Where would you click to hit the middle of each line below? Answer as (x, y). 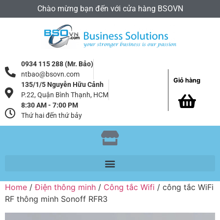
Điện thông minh (65, 187)
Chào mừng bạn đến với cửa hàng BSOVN (110, 9)
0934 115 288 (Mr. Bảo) (57, 64)
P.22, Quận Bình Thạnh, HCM (65, 95)
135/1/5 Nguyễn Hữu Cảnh (62, 85)
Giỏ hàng (187, 80)
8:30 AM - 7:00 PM (49, 106)
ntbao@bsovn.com (50, 75)
